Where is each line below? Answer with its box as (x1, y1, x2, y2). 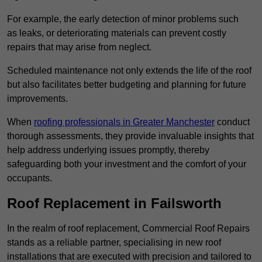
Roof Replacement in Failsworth (7, 195, 222, 212)
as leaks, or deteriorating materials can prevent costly (7, 28, 226, 39)
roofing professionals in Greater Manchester (34, 117, 215, 127)
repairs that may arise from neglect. (7, 42, 151, 53)
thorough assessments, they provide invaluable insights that (7, 131, 254, 142)
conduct (215, 117, 250, 127)
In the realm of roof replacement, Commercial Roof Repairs (7, 223, 250, 234)
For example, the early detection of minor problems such (7, 14, 239, 25)
